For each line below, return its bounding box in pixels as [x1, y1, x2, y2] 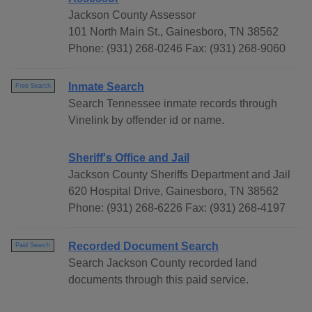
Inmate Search [68, 81, 144, 93]
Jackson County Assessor [68, 9, 196, 22]
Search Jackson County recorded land [68, 257, 257, 270]
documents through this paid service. [68, 274, 249, 286]
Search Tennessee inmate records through [68, 97, 277, 110]
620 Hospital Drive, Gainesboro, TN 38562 [68, 185, 279, 198]
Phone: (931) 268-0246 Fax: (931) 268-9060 [68, 42, 286, 55]
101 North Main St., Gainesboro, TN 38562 [68, 26, 279, 38]
